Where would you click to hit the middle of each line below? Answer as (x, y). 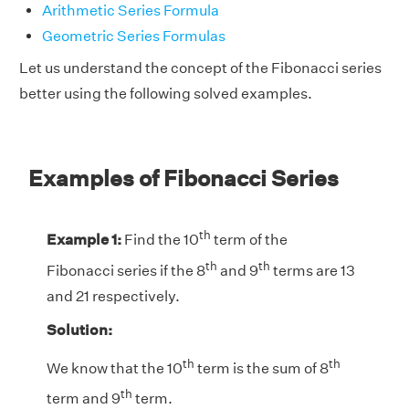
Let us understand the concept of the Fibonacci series (200, 68)
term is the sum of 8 (262, 369)
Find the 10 (160, 240)
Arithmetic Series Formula (131, 11)
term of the (249, 240)
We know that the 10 (115, 369)
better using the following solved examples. (166, 94)
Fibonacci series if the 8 (126, 270)
